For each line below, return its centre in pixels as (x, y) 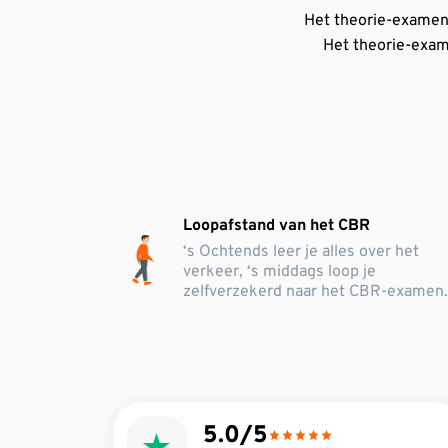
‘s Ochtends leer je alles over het (301, 252)
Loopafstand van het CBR (277, 226)
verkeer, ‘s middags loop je (280, 272)
